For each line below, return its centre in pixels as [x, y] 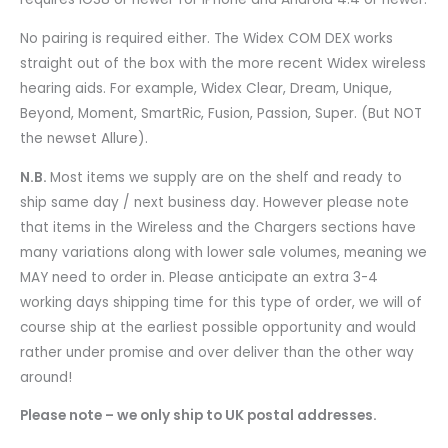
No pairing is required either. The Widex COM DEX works [206, 38]
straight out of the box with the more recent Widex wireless [223, 63]
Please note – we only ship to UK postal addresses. [198, 416]
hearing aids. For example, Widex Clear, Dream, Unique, [206, 88]
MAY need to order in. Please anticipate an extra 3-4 [199, 277]
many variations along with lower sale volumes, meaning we [223, 252]
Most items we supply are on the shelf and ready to [226, 177]
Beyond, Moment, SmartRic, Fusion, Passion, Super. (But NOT [221, 113]
